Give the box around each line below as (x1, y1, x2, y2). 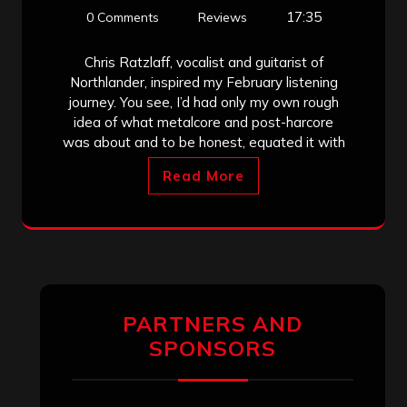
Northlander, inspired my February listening (69, 73, 338, 91)
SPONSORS (149, 334, 276, 362)
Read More (163, 166, 244, 184)
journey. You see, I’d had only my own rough (68, 93, 339, 111)
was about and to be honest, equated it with (62, 133, 345, 151)
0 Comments (85, 8, 159, 25)
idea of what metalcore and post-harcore (74, 113, 333, 131)
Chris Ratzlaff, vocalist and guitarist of (84, 53, 323, 71)
